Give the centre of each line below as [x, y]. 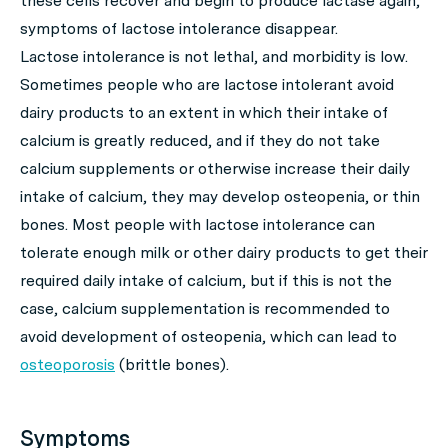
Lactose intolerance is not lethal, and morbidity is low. [214, 56]
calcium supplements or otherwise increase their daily [215, 168]
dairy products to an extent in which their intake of [204, 112]
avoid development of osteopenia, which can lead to [208, 336]
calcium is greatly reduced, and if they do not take [200, 140]
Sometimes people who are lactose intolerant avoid [207, 84]
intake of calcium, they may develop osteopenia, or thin [220, 196]
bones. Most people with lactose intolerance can [197, 224]
